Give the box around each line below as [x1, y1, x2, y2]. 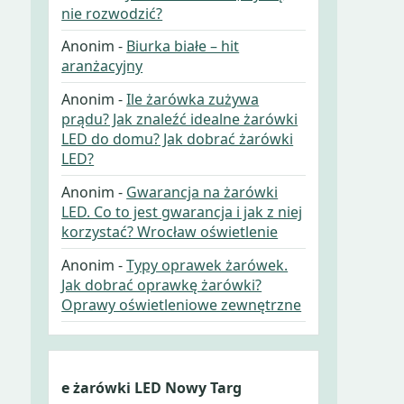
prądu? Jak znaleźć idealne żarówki [61, 109, 298, 130]
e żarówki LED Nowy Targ [61, 378, 243, 399]
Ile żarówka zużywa [126, 89, 260, 110]
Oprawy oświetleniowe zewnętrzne [61, 294, 302, 315]
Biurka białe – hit [126, 36, 240, 57]
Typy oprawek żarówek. [126, 254, 289, 275]
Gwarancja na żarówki [126, 181, 279, 202]
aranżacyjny [61, 56, 143, 77]
